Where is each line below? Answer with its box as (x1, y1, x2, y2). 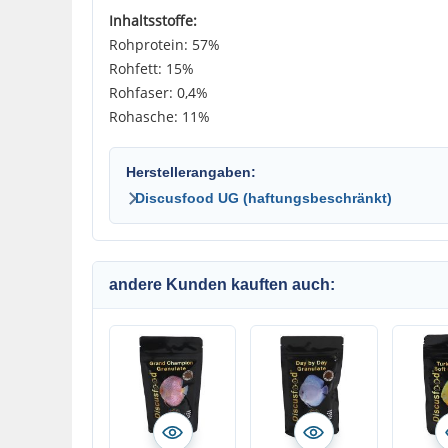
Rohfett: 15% (109, 59, 194, 78)
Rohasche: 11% (109, 107, 210, 126)
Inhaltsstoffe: (109, 11, 197, 30)
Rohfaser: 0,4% (109, 83, 208, 102)
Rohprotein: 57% (109, 35, 220, 54)
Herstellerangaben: (126, 164, 256, 180)
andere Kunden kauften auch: (109, 276, 335, 293)
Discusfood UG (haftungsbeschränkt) (135, 190, 392, 206)
